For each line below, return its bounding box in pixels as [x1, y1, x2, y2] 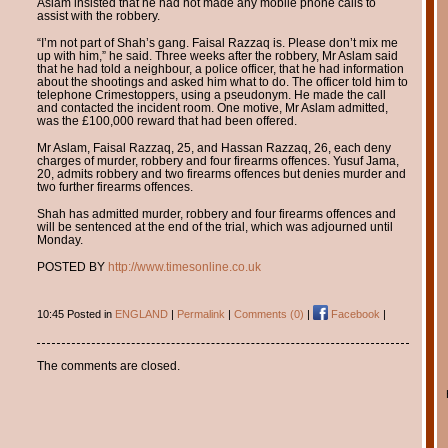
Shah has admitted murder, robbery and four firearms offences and [36, 206, 396, 220]
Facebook [327, 307, 380, 320]
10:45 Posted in [36, 307, 115, 320]
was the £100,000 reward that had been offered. [36, 113, 297, 127]
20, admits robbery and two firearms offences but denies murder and [36, 166, 406, 180]
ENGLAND [114, 307, 168, 320]
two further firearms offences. [36, 179, 193, 193]
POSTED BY [36, 259, 108, 273]
